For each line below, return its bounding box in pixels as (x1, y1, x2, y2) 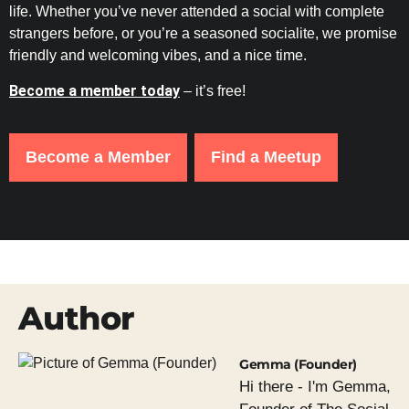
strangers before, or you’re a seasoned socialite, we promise (9, 26, 397, 42)
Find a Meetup (211, 148, 321, 167)
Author (18, 299, 135, 339)
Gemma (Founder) (239, 357, 357, 372)
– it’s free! (180, 82, 246, 99)
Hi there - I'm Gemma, (239, 378, 391, 396)
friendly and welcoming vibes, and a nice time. (9, 47, 307, 64)
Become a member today (9, 81, 180, 100)
